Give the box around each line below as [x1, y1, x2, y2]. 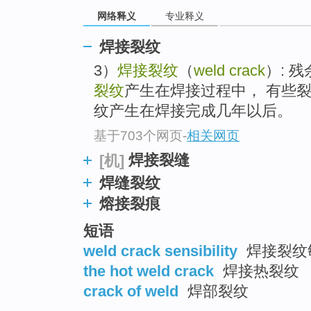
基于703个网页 [94, 128, 183, 143]
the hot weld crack [83, 262, 214, 280]
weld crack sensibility [83, 242, 237, 260]
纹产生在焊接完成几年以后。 [94, 102, 292, 120]
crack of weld [83, 282, 178, 300]
